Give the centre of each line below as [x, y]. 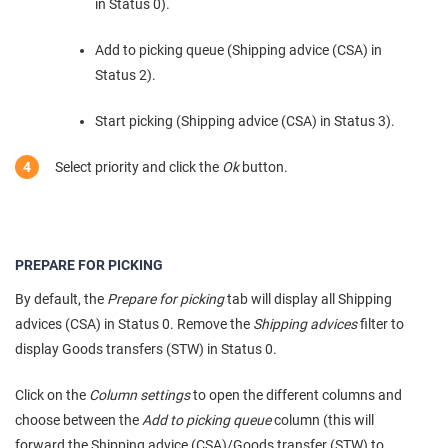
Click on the [52, 394]
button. [263, 166]
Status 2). [125, 74]
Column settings [139, 394]
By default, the [61, 298]
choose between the [78, 419]
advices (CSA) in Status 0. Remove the [134, 323]
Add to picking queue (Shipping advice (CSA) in [238, 49]
